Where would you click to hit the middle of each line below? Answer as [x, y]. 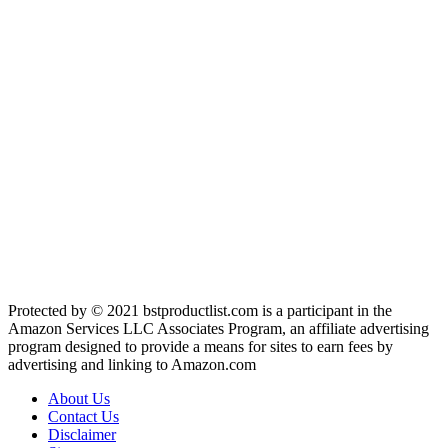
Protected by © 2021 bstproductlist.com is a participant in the [200, 311]
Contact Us [83, 417]
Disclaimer [82, 435]
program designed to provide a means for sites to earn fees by [200, 347]
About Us [79, 399]
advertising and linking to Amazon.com [132, 365]
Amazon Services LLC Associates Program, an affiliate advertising [218, 329]
